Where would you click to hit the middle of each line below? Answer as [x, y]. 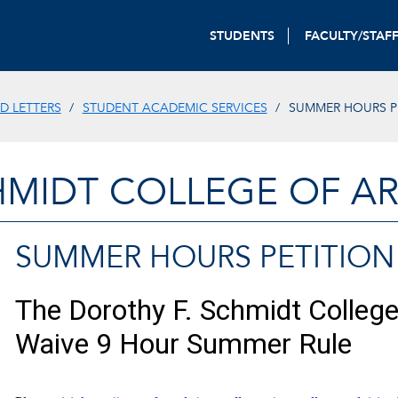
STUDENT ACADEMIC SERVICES [175, 107]
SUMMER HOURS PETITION [204, 258]
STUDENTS [243, 36]
